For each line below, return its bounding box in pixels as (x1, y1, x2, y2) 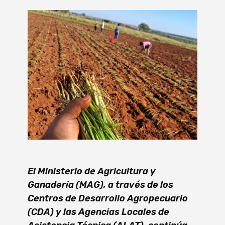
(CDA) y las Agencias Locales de (28, 206, 169, 218)
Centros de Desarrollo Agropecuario (28, 193, 188, 204)
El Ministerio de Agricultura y (28, 166, 156, 177)
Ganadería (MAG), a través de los (28, 179, 173, 191)
